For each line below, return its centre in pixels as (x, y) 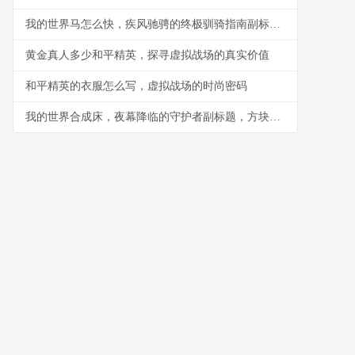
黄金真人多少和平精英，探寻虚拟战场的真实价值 (147, 55)
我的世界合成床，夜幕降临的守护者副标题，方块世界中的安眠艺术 (275, 117)
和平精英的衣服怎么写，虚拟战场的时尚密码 (136, 86)
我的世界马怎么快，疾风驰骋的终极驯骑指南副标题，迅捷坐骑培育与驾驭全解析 (275, 24)
